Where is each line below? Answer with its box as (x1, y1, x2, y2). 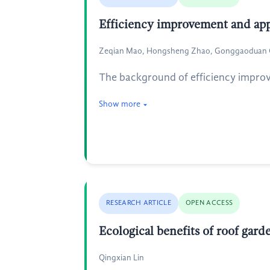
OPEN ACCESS (185, 199, 233, 207)
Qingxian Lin (99, 254, 144, 262)
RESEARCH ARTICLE (106, 199, 171, 207)
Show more (99, 100, 140, 108)
